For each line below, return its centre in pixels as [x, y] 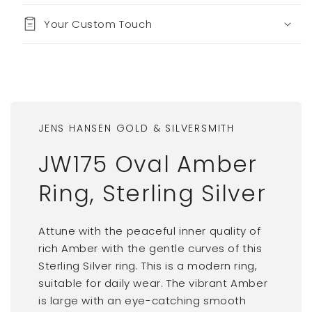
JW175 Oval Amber [148, 164]
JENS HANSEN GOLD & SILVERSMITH [136, 128]
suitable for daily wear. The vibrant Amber [153, 283]
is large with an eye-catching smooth [142, 300]
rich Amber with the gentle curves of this [150, 248]
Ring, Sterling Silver [152, 193]
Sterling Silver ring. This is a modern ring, [148, 265]
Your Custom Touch [98, 24]
